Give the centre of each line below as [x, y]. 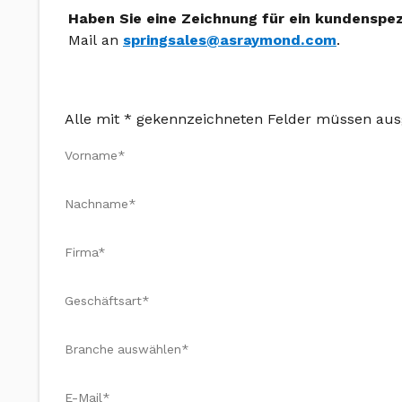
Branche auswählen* [127, 349]
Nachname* [100, 204]
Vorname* [95, 155]
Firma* [85, 252]
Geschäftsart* [107, 301]
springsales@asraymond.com [230, 40]
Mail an [96, 40]
